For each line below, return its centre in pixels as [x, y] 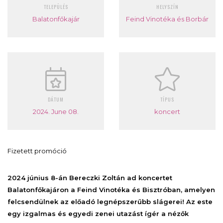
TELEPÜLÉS [56, 6]
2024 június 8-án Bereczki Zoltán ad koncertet [90, 177]
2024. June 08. [56, 111]
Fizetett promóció [37, 151]
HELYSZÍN [167, 6]
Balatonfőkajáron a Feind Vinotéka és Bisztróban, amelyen [111, 189]
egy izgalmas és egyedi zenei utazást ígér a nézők [98, 213]
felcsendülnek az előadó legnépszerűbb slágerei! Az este [110, 201]
